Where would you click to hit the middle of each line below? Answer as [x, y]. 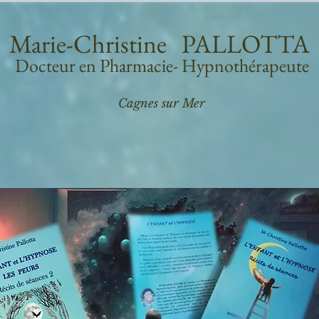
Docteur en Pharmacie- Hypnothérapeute [162, 66]
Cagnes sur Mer [159, 104]
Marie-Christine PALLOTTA [159, 44]
